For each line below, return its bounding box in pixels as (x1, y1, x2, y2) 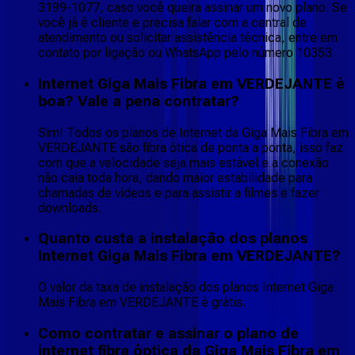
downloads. (38, 200, 101, 216)
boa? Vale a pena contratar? (38, 92, 239, 110)
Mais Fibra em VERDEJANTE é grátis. (38, 295, 246, 311)
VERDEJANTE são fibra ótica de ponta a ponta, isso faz (38, 139, 343, 155)
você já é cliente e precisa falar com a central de (38, 15, 307, 31)
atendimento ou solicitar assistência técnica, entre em (38, 30, 338, 46)
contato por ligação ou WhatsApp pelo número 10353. (38, 45, 335, 61)
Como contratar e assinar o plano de (38, 324, 299, 342)
